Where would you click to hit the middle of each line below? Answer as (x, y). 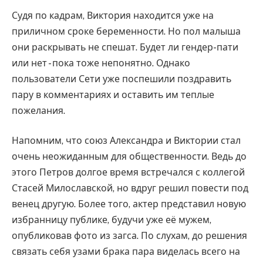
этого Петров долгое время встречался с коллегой (128, 173)
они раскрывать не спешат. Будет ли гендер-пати (125, 47)
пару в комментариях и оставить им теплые (113, 95)
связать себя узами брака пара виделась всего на (126, 252)
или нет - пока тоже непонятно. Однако (101, 63)
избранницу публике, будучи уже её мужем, (112, 220)
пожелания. (38, 110)
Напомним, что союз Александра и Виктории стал (126, 141)
